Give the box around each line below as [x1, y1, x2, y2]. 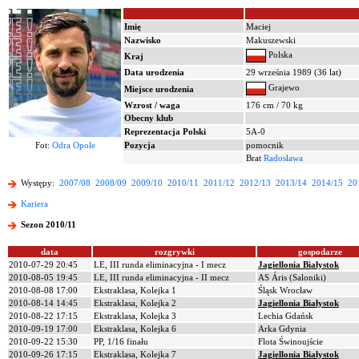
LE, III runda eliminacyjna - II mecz [94, 272, 229, 282]
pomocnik [246, 140, 284, 150]
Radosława [264, 153, 303, 163]
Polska [266, 50, 292, 60]
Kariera [21, 199, 48, 209]
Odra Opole [51, 140, 95, 150]
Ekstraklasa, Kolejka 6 [94, 324, 176, 333]
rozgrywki [154, 247, 195, 256]
